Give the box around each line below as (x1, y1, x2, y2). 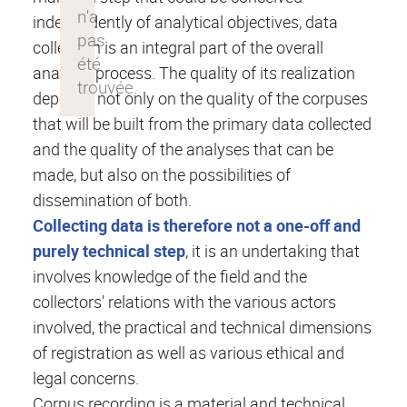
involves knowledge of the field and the (33, 264, 307, 287)
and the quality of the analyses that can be (33, 137, 333, 160)
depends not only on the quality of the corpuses (33, 86, 368, 109)
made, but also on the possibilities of (33, 163, 291, 185)
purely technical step (33, 239, 185, 262)
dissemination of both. (33, 188, 192, 211)
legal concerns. (33, 366, 139, 389)
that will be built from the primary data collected (33, 112, 372, 134)
